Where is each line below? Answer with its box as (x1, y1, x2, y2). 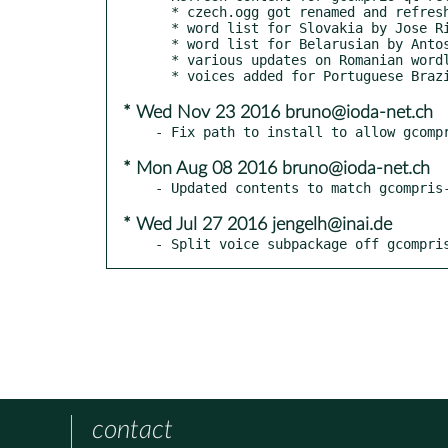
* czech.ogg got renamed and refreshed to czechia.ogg (155, 3, 171, 20)
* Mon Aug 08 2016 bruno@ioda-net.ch (123, 159, 430, 178)
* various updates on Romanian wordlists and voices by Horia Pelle (155, 51, 171, 68)
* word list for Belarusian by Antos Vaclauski (155, 35, 171, 52)
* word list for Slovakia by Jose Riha (155, 19, 171, 36)
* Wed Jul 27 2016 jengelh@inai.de (123, 215, 392, 234)
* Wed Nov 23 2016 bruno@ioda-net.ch (123, 103, 433, 122)
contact (92, 416, 173, 443)
